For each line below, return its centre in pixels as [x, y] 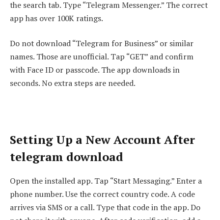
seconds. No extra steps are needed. [73, 83]
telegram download [67, 157]
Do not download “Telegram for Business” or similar [102, 43]
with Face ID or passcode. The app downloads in [95, 70]
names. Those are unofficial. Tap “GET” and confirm [102, 57]
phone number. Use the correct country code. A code [102, 194]
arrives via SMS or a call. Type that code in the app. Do [105, 207]
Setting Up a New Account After [102, 140]
